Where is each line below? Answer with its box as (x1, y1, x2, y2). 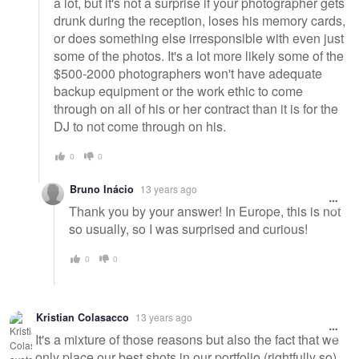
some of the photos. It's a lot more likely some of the (54, 46, 344, 66)
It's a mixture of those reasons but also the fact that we (35, 330, 339, 349)
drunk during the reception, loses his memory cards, (54, 11, 345, 30)
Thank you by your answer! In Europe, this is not (69, 202, 341, 221)
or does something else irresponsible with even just (54, 29, 344, 48)
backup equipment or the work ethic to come (54, 82, 303, 101)
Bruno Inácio (70, 181, 134, 196)
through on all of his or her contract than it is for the (54, 99, 338, 119)
